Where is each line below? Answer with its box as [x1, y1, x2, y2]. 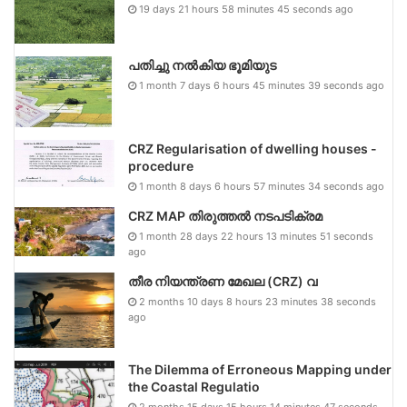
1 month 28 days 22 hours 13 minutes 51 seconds [139, 229, 373, 243]
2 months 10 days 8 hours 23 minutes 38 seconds [139, 294, 376, 308]
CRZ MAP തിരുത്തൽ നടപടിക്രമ [128, 207, 323, 223]
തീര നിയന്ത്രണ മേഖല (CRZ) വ [128, 273, 317, 289]
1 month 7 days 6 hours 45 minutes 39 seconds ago [139, 78, 384, 92]
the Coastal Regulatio [128, 379, 260, 395]
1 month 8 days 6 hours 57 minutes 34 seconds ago [139, 179, 384, 193]
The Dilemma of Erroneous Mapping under [128, 362, 392, 378]
